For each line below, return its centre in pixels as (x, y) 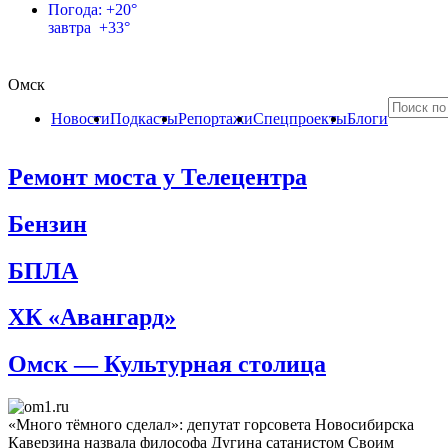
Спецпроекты (300, 118)
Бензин (47, 223)
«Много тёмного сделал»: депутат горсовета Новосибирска (211, 425)
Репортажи (215, 118)
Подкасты (144, 118)
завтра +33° (89, 27)
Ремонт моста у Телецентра (157, 176)
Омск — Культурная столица (167, 364)
